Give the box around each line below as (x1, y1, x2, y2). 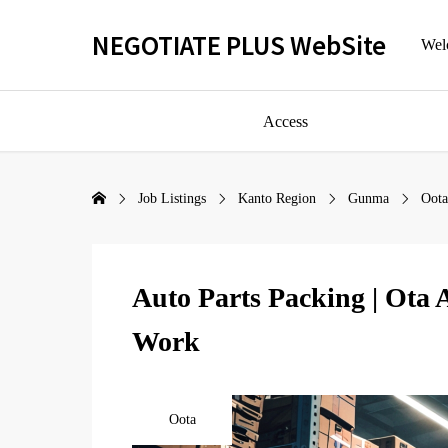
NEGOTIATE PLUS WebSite (92, 27, 386, 62)
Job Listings (138, 191, 206, 206)
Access (262, 112, 308, 130)
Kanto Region (238, 191, 316, 206)
